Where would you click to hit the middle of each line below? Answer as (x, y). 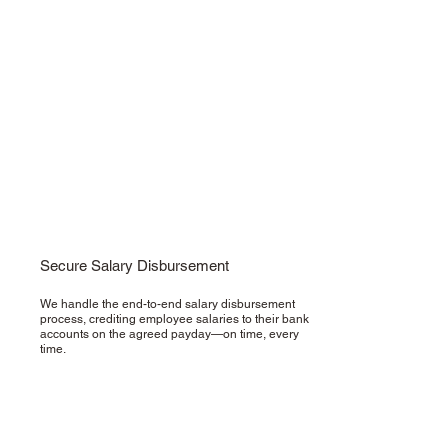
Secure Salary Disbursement (135, 266)
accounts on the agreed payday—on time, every (170, 334)
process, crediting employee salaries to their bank (175, 319)
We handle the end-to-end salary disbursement (168, 304)
